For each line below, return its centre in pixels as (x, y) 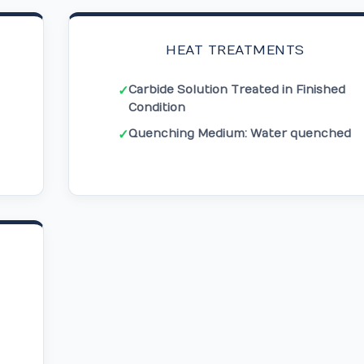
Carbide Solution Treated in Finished (236, 90)
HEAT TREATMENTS (235, 50)
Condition (156, 108)
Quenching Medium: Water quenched (239, 134)
